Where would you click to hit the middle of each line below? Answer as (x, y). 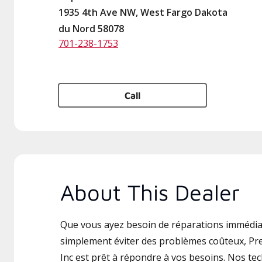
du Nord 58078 (91, 29)
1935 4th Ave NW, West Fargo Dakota (143, 12)
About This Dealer (150, 192)
